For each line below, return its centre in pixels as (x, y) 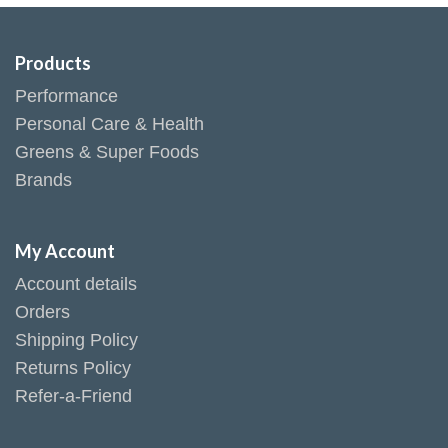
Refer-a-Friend (73, 395)
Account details (76, 283)
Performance (66, 96)
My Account (65, 250)
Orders (42, 311)
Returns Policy (73, 367)
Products (53, 63)
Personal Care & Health (109, 124)
